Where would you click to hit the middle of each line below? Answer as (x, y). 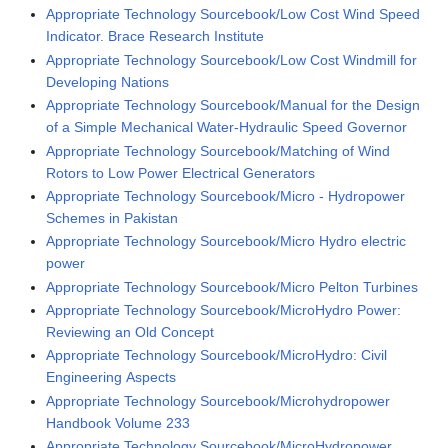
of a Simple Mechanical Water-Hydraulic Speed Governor (227, 127)
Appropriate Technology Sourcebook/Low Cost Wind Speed (233, 14)
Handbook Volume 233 (118, 422)
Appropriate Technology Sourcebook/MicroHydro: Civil (217, 355)
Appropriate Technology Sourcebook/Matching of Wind (218, 150)
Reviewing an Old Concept (130, 332)
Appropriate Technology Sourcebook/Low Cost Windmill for (232, 59)
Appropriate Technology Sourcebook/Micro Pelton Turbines (232, 286)
